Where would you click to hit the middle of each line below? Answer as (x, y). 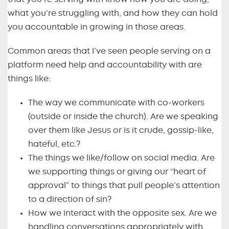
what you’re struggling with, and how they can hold (113, 14)
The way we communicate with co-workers (116, 103)
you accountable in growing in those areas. (97, 27)
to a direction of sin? (70, 200)
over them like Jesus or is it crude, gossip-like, (121, 131)
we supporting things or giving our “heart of (117, 172)
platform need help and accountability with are (105, 65)
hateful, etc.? (54, 144)
